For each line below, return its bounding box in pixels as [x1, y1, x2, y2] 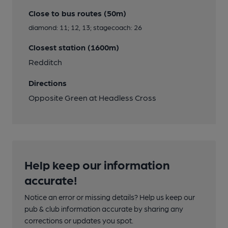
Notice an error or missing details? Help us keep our [24, 192, 195, 202]
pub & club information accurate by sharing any [24, 204, 183, 213]
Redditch [28, 56, 62, 67]
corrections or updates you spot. [24, 215, 133, 225]
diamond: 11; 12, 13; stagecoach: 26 [28, 22, 142, 31]
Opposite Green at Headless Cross [28, 92, 156, 102]
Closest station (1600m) [28, 42, 119, 52]
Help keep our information [24, 156, 169, 172]
